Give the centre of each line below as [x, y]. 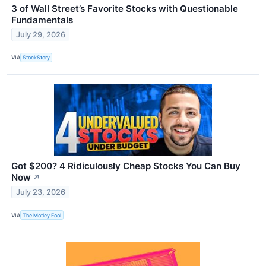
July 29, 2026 [41, 34]
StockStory [37, 58]
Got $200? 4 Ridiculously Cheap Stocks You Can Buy [126, 166]
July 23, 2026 [41, 192]
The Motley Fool [42, 215]
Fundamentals [42, 20]
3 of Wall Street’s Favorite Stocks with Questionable [125, 8]
